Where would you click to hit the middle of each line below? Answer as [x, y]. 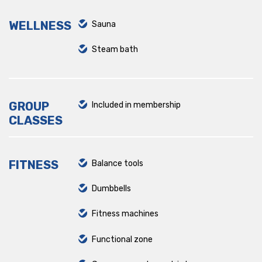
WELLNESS [40, 26]
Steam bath [115, 49]
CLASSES [36, 121]
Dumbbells [111, 189]
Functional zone [122, 239]
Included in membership [136, 105]
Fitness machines [125, 214]
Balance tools [117, 164]
